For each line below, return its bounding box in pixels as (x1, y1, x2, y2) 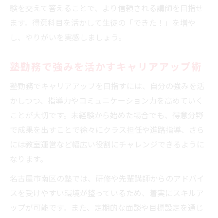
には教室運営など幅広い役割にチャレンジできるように (10, 138, 204, 150)
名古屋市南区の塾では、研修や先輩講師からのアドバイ (10, 172, 204, 184)
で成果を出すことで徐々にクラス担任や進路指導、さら (10, 123, 204, 135)
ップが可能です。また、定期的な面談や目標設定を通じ (10, 201, 203, 213)
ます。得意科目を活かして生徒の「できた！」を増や (10, 16, 196, 28)
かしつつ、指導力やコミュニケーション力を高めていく (10, 94, 203, 106)
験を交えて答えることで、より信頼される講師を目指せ (10, 1, 203, 14)
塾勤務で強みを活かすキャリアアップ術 (10, 58, 202, 73)
